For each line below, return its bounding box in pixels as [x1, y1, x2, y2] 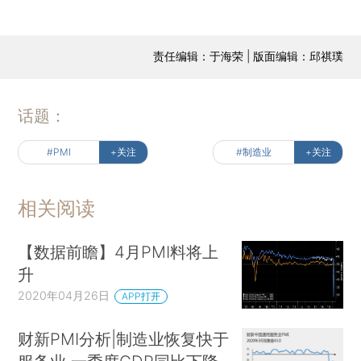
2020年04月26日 [18, 288, 110, 303]
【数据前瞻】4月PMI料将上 [18, 242, 219, 263]
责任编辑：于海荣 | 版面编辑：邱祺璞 [152, 48, 343, 63]
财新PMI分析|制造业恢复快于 [18, 328, 230, 349]
